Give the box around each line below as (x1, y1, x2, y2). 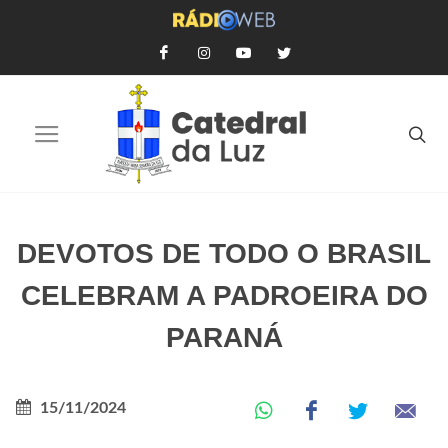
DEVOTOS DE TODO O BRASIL (17, 238, 431, 269)
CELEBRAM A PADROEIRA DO (20, 280, 428, 311)
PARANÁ (165, 322, 283, 353)
